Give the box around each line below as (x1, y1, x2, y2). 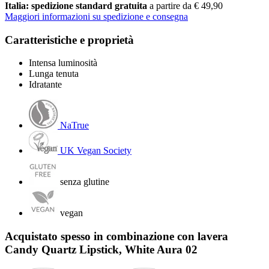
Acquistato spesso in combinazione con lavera (5, 229, 228, 243)
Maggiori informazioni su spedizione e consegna (5, 11, 188, 22)
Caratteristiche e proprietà (5, 33, 134, 46)
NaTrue (60, 120, 89, 131)
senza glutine (60, 177, 109, 187)
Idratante (29, 79, 62, 90)
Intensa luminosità (29, 58, 97, 68)
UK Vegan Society (60, 145, 131, 156)
